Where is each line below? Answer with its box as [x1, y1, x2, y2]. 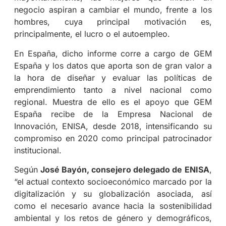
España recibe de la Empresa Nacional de [14, 108, 212, 119]
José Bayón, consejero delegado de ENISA [40, 164, 209, 175]
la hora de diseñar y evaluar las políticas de [14, 72, 212, 83]
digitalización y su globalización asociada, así [14, 188, 212, 199]
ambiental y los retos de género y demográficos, [14, 212, 212, 223]
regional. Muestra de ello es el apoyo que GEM [14, 96, 212, 107]
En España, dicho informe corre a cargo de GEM [14, 48, 212, 59]
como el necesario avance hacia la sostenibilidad [14, 200, 212, 211]
